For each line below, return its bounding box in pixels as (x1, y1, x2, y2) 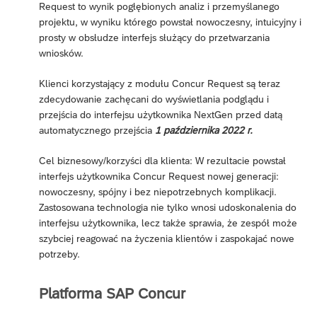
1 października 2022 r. (155, 124, 253, 136)
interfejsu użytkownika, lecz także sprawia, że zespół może (39, 217, 297, 229)
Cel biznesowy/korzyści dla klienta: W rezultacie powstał (39, 154, 286, 166)
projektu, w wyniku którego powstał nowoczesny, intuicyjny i (39, 16, 301, 28)
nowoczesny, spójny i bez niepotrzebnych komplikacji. (39, 185, 277, 197)
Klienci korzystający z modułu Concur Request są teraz (39, 77, 280, 89)
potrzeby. (39, 248, 80, 260)
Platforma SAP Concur (39, 285, 185, 302)
